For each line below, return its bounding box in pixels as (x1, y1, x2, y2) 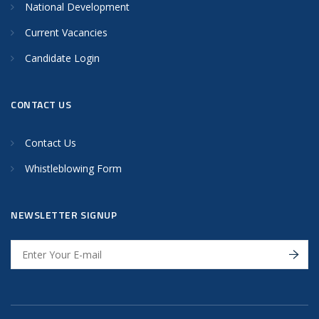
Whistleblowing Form (25, 162, 122, 176)
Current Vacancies (25, 26, 108, 40)
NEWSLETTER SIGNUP (11, 207, 117, 223)
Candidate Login (25, 51, 100, 66)
